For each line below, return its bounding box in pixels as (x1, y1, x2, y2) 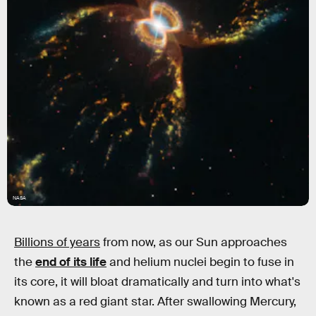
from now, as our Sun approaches (100, 235, 287, 250)
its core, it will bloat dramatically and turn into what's (14, 274, 300, 289)
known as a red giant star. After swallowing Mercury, (14, 294, 296, 309)
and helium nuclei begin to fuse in (107, 255, 294, 269)
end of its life (35, 255, 107, 269)
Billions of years (14, 235, 100, 250)
